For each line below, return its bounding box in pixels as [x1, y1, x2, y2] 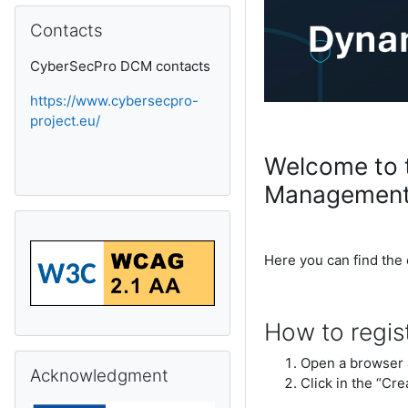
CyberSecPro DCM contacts [30, 57, 210, 75]
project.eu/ [30, 112, 100, 129]
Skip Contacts [14, 5, 103, 23]
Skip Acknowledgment [14, 350, 158, 368]
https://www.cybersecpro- [30, 92, 199, 109]
